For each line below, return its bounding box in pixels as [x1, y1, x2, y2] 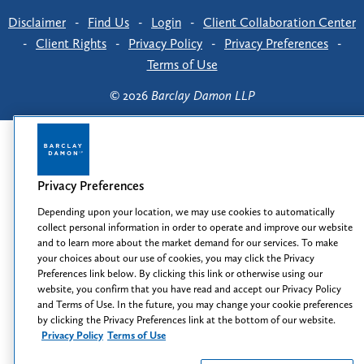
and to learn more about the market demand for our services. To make [37, 236, 338, 249]
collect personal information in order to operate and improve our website [37, 221, 353, 233]
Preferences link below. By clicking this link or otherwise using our [37, 267, 323, 279]
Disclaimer [8, 14, 66, 30]
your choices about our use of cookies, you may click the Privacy [37, 252, 314, 264]
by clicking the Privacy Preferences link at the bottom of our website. [37, 314, 336, 326]
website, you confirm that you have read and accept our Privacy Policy [37, 283, 341, 295]
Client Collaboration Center [203, 14, 356, 30]
